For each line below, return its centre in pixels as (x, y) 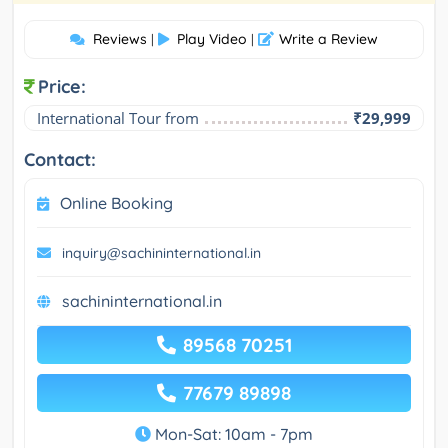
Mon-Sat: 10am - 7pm (232, 433)
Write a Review (328, 38)
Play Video (212, 38)
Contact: (60, 159)
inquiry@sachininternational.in (161, 252)
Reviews (120, 38)
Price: (62, 86)
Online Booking (116, 202)
